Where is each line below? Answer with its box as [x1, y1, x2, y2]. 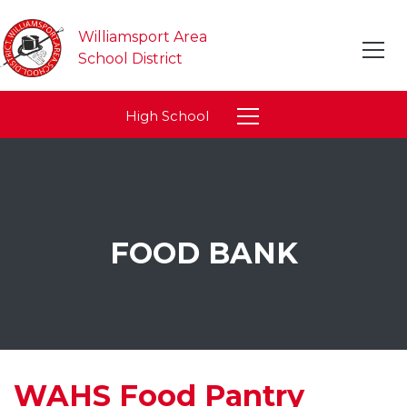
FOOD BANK [109, 234, 298, 271]
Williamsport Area [78, 28, 211, 45]
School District [78, 50, 183, 67]
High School [125, 108, 209, 124]
